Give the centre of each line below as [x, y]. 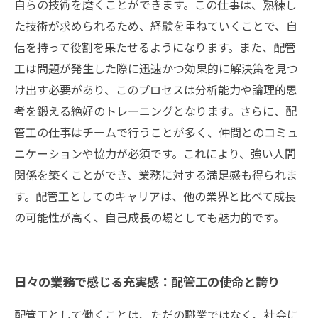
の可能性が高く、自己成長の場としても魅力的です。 [149, 217]
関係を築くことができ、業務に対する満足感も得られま [156, 175]
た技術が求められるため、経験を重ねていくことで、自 [156, 26]
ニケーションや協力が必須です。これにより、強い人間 [155, 153]
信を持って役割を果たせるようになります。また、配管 [155, 47]
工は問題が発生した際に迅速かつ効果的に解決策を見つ [156, 68]
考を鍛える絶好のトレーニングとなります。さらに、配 [155, 111]
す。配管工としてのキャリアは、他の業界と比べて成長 [155, 196]
